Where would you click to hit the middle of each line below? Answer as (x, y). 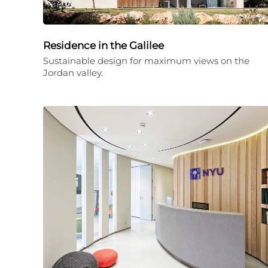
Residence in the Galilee (103, 45)
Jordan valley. (73, 73)
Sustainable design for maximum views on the (146, 61)
